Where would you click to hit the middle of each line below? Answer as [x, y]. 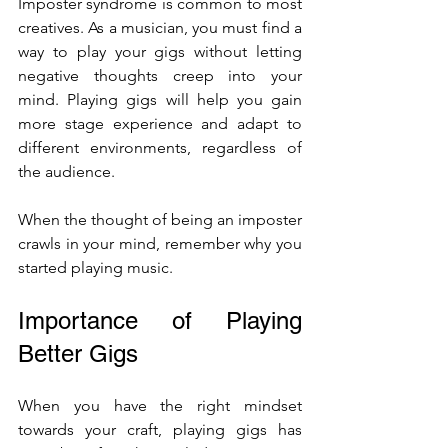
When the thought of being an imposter [160, 219]
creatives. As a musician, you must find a [160, 27]
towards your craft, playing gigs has [160, 429]
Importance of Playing [160, 320]
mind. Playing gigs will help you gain [160, 99]
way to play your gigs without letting [160, 51]
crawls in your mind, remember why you [160, 243]
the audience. [68, 171]
